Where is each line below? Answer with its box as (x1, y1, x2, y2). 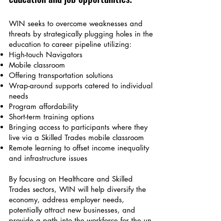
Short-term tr (9, 112, 48, 121)
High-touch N (9, 50, 52, 59)
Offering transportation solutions (9, 71, 113, 80)
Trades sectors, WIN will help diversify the (9, 184, 146, 194)
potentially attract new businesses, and (9, 205, 135, 215)
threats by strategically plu (9, 29, 94, 38)
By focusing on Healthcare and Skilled (9, 174, 133, 184)
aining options (48, 112, 94, 121)
